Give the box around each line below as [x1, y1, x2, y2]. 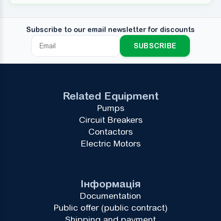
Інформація [80, 178, 141, 190]
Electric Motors [80, 138, 141, 148]
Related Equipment [63, 89, 158, 102]
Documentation [80, 191, 141, 201]
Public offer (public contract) [53, 203, 168, 213]
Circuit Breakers [78, 114, 143, 125]
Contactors [88, 126, 133, 137]
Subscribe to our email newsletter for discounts [26, 26, 195, 34]
